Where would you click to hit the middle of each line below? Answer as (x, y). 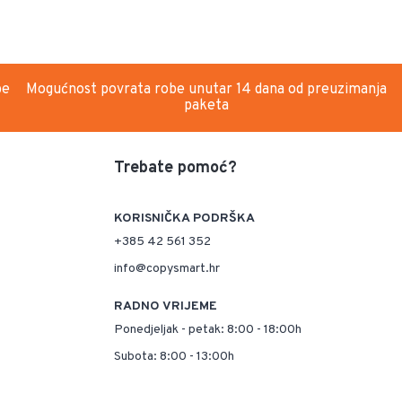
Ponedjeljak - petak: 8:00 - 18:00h (208, 330)
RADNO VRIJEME (166, 307)
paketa (207, 106)
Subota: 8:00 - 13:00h (174, 357)
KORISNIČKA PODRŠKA (184, 219)
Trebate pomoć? (175, 169)
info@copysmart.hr (167, 269)
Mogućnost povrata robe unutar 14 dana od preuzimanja (207, 90)
